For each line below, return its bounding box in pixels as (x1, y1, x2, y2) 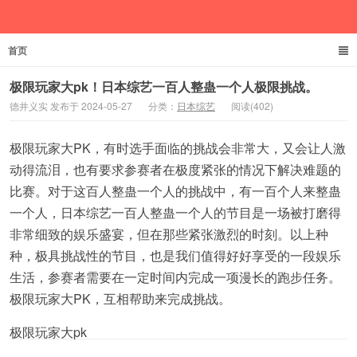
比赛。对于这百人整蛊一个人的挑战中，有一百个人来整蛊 (10, 182, 341, 200)
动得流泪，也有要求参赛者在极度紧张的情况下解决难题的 (10, 160, 341, 178)
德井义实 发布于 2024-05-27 (10, 99, 132, 112)
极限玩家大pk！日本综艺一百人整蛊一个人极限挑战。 (10, 77, 318, 96)
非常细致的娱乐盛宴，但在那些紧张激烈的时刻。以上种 (10, 225, 328, 243)
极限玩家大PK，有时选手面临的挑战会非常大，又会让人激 (10, 139, 346, 157)
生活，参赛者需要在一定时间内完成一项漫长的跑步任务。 (10, 268, 341, 286)
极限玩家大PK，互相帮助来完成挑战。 (10, 289, 231, 308)
